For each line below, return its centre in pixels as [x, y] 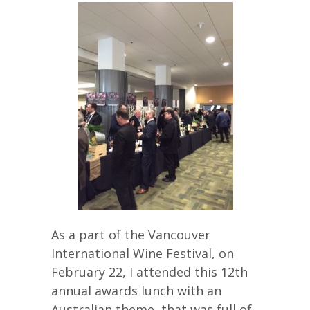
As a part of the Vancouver [131, 234]
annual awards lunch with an [136, 290]
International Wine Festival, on [143, 253]
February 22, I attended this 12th [149, 272]
